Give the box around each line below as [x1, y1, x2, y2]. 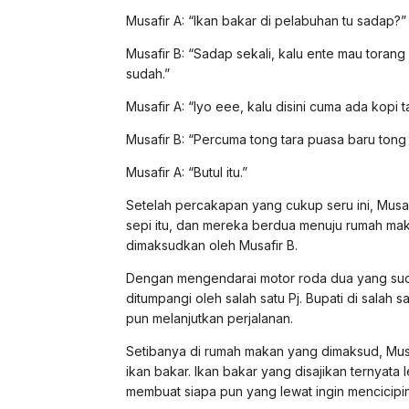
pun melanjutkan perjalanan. [126, 309, 293, 326]
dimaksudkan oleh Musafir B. [126, 236, 298, 253]
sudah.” [126, 65, 170, 81]
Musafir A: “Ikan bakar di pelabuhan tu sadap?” [126, 12, 406, 28]
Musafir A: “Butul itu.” [126, 163, 247, 180]
